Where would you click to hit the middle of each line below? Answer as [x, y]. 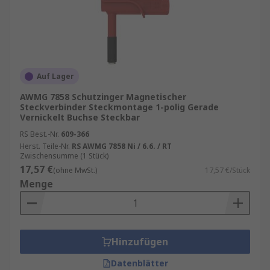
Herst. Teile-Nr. [45, 146]
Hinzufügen [140, 242]
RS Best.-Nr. [39, 134]
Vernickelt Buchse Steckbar [80, 117]
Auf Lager [55, 76]
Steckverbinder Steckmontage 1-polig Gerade [119, 107]
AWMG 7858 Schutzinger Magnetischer [103, 97]
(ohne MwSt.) [75, 170]
